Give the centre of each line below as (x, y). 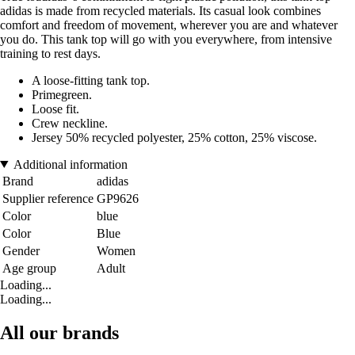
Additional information (70, 164)
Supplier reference (48, 198)
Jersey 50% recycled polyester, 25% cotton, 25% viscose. (174, 137)
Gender (21, 250)
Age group (29, 268)
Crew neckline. (70, 123)
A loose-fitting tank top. (91, 80)
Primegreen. (62, 94)
